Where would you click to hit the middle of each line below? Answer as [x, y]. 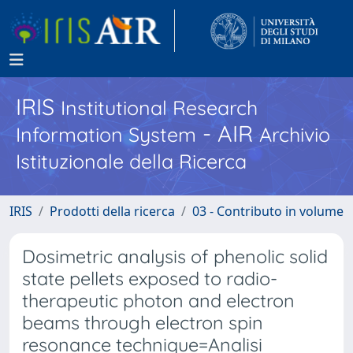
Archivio [295, 134]
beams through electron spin [143, 323]
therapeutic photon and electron [158, 301]
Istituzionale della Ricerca [131, 161]
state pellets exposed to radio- [150, 279]
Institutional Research [159, 108]
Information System [106, 134]
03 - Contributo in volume [268, 211]
